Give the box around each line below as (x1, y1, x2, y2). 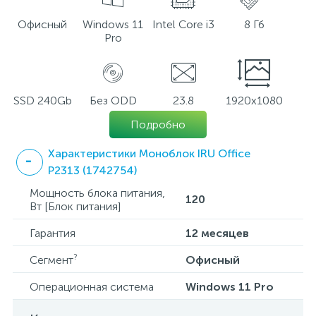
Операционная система (30, 280, 154, 293)
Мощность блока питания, (30, 186, 165, 200)
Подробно (130, 118, 186, 131)
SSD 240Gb (13, 94, 72, 107)
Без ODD (89, 94, 137, 107)
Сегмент (30, 253, 73, 267)
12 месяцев (186, 226, 249, 240)
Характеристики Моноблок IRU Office (48, 147, 250, 160)
